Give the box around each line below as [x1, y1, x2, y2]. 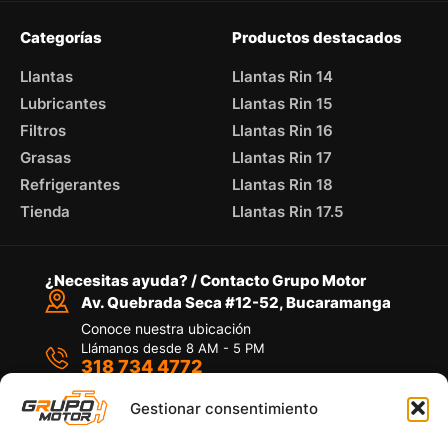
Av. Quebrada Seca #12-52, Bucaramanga [80, 293, 391, 313]
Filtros [20, 121, 66, 141]
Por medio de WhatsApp [80, 392, 232, 409]
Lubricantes [20, 94, 106, 114]
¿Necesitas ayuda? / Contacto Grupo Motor [44, 271, 366, 291]
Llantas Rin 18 [232, 175, 333, 195]
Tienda [20, 202, 70, 222]
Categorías [20, 28, 102, 48]
